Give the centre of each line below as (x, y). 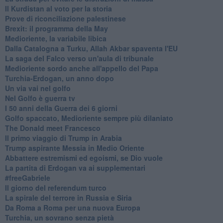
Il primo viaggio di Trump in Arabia (63, 138)
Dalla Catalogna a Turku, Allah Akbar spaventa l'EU (91, 48)
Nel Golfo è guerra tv (40, 98)
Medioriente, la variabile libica (56, 38)
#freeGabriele (27, 177)
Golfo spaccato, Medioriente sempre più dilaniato (89, 118)
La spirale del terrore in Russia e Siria (68, 197)
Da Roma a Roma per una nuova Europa (72, 207)
